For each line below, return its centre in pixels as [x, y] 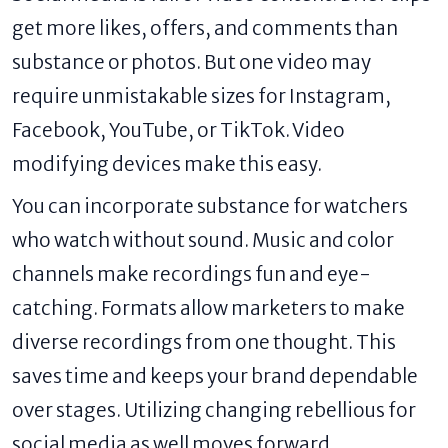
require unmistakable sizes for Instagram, [201, 95]
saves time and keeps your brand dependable [215, 375]
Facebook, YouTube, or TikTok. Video [178, 129]
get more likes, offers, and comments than [205, 27]
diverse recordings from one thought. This [204, 341]
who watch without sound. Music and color [203, 239]
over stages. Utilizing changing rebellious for [214, 409]
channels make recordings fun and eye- [191, 273]
